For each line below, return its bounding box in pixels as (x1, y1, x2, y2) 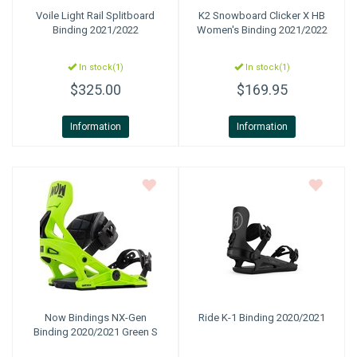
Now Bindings (44, 312, 109, 324)
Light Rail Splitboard (59, 10, 155, 22)
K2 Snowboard (198, 10, 267, 22)
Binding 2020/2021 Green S (33, 326, 158, 338)
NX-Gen (108, 312, 147, 324)
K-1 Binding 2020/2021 (219, 312, 325, 324)
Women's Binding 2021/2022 (196, 24, 328, 36)
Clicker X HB (267, 10, 325, 22)
